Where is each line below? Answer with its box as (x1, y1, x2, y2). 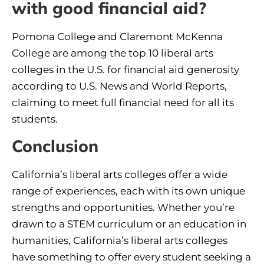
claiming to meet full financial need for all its (12, 96, 234, 108)
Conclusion (12, 136, 98, 157)
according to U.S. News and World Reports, (12, 80, 227, 92)
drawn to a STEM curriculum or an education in (12, 218, 246, 230)
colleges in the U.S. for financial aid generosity (12, 63, 239, 75)
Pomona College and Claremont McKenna (12, 30, 223, 42)
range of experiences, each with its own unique (12, 185, 245, 197)
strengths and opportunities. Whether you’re (12, 202, 235, 214)
